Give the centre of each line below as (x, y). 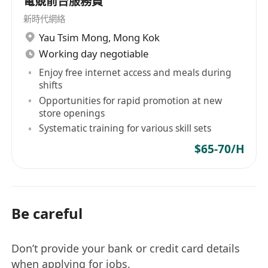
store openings (72, 113)
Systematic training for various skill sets (125, 128)
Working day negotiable (94, 54)
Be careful (47, 214)
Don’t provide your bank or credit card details (126, 248)
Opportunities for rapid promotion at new (131, 100)
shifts (51, 85)
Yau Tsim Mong (74, 37)
